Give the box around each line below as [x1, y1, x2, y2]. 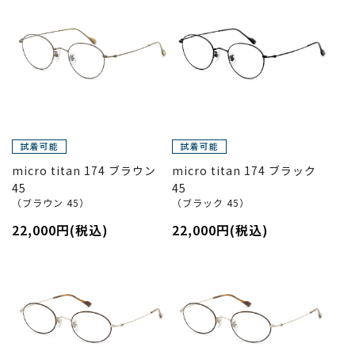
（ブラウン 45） [12, 195, 90, 209]
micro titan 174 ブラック [171, 162, 316, 178]
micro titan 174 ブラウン [12, 162, 156, 178]
